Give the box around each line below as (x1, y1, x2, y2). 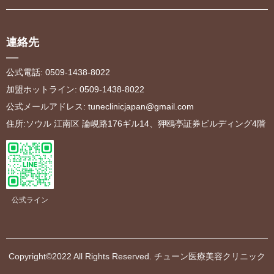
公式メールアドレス (6, 102, 83, 111)
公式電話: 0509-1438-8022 (6, 67, 110, 77)
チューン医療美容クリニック (154, 251, 265, 261)
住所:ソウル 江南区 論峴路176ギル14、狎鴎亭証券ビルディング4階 (6, 119, 265, 128)
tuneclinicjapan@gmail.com (88, 102, 194, 111)
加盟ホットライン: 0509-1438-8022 (6, 84, 144, 94)
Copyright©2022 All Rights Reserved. (9, 251, 152, 261)
